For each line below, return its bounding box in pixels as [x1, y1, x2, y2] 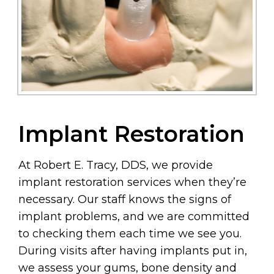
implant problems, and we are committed [18, 210, 250, 224]
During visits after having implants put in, [18, 244, 247, 258]
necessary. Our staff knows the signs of [18, 193, 231, 207]
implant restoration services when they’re [18, 176, 246, 190]
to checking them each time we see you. [18, 227, 242, 241]
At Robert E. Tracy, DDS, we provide [18, 158, 213, 172]
